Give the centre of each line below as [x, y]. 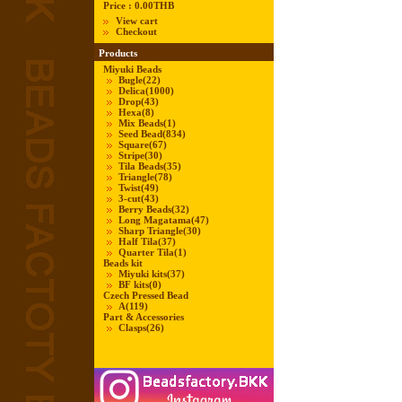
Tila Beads [141, 166]
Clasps [132, 328]
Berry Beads [145, 209]
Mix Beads [141, 123]
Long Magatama [155, 220]
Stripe [131, 155]
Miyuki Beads [132, 69]
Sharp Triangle [151, 231]
